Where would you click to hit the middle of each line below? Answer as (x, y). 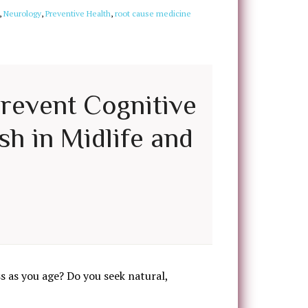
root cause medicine (153, 13)
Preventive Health (78, 13)
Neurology (22, 13)
